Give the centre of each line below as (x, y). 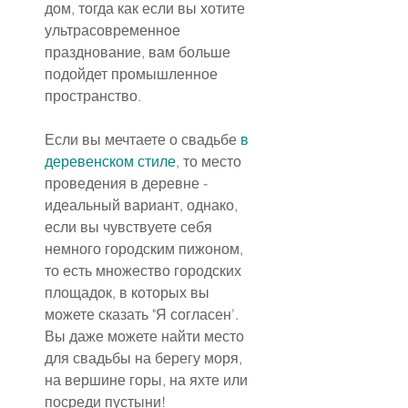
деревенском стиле (110, 162)
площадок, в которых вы (129, 293)
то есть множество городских (145, 271)
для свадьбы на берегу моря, (145, 358)
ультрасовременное (114, 31)
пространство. (93, 96)
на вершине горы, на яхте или (148, 380)
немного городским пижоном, (146, 249)
